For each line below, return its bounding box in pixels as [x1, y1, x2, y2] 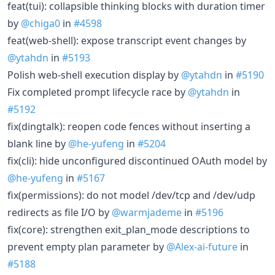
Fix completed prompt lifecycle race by [7, 85, 188, 99]
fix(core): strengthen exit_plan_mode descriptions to [7, 222, 250, 236]
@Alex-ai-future [166, 239, 238, 254]
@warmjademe [112, 205, 182, 219]
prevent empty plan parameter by [7, 239, 166, 254]
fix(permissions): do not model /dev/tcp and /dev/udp [7, 188, 255, 202]
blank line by [7, 136, 68, 150]
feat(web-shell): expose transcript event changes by [7, 33, 246, 47]
